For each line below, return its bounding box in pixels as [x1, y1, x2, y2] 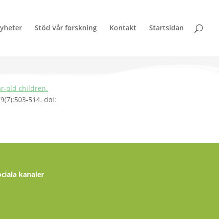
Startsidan [149, 23, 184, 32]
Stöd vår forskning [35, 23, 97, 32]
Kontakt [109, 23, 136, 32]
